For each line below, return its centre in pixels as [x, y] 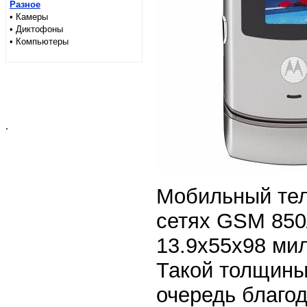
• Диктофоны [36, 29]
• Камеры [29, 17]
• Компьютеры [39, 41]
